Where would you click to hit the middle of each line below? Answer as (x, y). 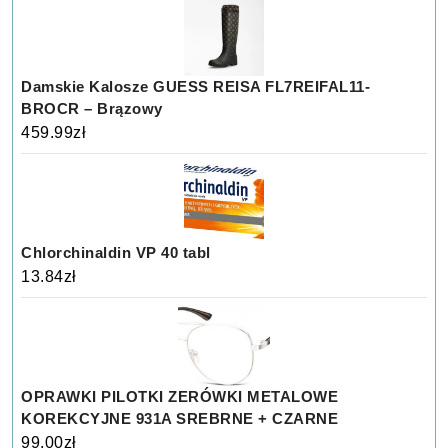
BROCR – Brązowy (92, 108)
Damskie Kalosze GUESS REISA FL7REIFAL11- (196, 86)
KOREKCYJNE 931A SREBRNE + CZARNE (180, 418)
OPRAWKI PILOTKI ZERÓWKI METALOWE (180, 396)
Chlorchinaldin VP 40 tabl (116, 252)
